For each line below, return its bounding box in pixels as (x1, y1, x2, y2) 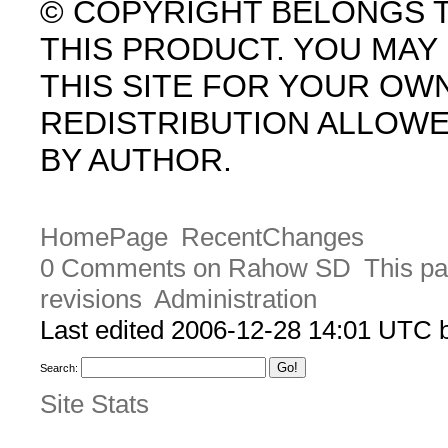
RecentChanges (180, 222, 364, 253)
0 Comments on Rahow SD (40, 253, 351, 284)
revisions (40, 284, 142, 315)
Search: (40, 362, 78, 375)
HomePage (40, 222, 168, 253)
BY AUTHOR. (40, 142, 232, 178)
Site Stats (40, 388, 149, 419)
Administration (153, 284, 317, 315)
